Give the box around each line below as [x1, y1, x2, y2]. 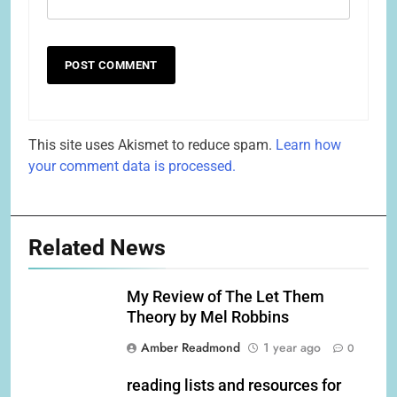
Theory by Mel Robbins [127, 308, 289, 327]
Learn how [276, 136, 341, 154]
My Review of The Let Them [127, 288, 324, 307]
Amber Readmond [141, 339, 240, 357]
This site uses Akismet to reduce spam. [28, 136, 276, 154]
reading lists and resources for [127, 377, 341, 395]
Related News [28, 235, 166, 261]
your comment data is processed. [28, 158, 236, 175]
